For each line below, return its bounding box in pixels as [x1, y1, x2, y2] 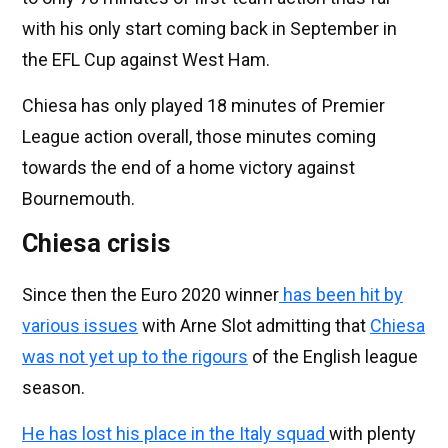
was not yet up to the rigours [22, 346, 248, 368]
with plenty [329, 423, 416, 445]
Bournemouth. [22, 188, 135, 210]
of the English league [248, 346, 418, 368]
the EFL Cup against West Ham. [22, 49, 270, 71]
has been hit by [279, 284, 403, 306]
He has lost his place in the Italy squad [22, 423, 329, 445]
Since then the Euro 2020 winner [22, 284, 279, 306]
